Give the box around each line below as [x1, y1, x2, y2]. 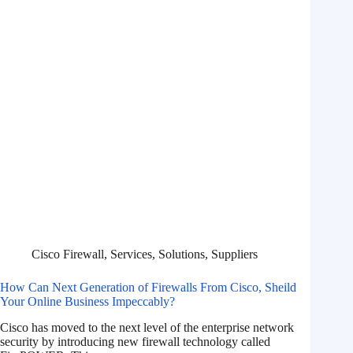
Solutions [158, 247, 205, 262]
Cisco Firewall [32, 247, 104, 262]
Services [110, 247, 152, 262]
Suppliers [211, 247, 258, 262]
